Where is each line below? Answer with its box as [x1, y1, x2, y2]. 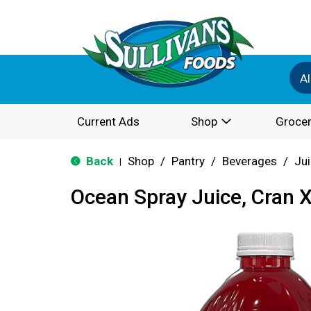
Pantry [171, 154, 205, 168]
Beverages [222, 154, 277, 168]
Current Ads [77, 115, 140, 128]
